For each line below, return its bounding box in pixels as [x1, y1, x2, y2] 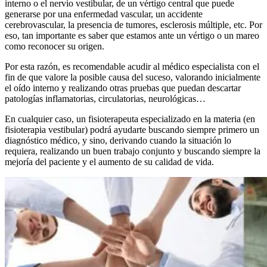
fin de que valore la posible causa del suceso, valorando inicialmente [5, 72, 260, 82]
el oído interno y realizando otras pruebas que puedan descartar [5, 82, 241, 93]
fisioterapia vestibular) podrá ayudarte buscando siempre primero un [5, 124, 259, 135]
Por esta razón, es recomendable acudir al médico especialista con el [5, 61, 259, 72]
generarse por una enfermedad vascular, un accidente [5, 8, 203, 19]
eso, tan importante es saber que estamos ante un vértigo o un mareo [5, 30, 259, 41]
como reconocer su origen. [5, 41, 104, 51]
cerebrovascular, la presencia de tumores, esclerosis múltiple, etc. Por [5, 19, 262, 30]
